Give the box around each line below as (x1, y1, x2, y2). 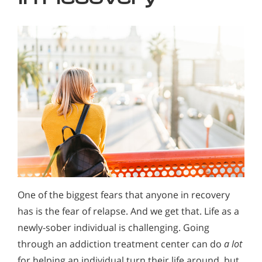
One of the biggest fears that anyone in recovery (18, 188, 230, 202)
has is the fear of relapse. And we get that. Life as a (18, 205, 239, 218)
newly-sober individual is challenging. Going (18, 221, 209, 235)
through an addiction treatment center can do (18, 237, 224, 251)
